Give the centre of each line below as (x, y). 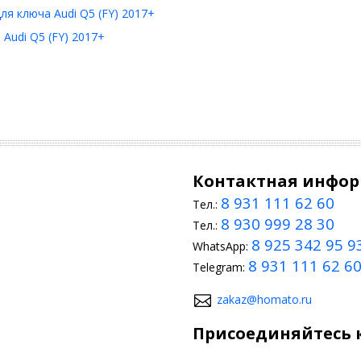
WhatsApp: (222, 246)
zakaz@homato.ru (264, 299)
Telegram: (220, 267)
